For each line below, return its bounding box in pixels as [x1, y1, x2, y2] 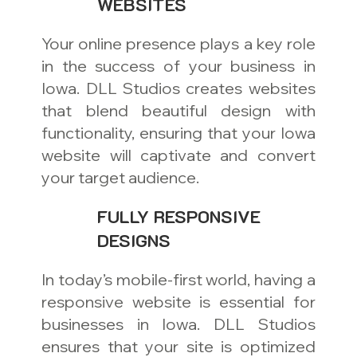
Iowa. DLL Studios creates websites [41, 78, 316, 99]
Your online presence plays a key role [41, 33, 316, 54]
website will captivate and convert [41, 145, 316, 166]
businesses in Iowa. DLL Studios [41, 314, 316, 335]
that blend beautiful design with [41, 100, 316, 121]
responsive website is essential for [41, 292, 316, 312]
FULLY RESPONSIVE [97, 205, 261, 229]
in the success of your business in [41, 56, 316, 76]
